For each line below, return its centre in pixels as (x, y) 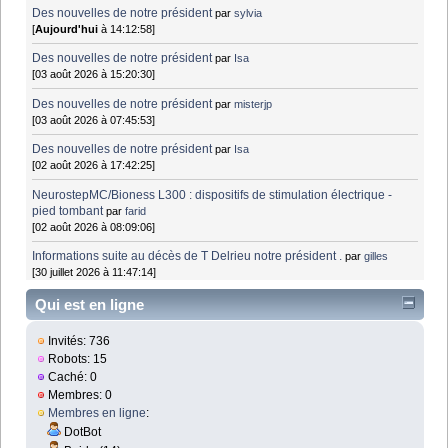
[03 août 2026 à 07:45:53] (94, 119)
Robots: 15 (76, 358)
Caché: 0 (71, 376)
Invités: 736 (78, 340)
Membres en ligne (97, 412)
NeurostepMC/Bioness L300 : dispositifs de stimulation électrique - (212, 194)
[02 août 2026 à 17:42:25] (94, 165)
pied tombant (68, 210)
